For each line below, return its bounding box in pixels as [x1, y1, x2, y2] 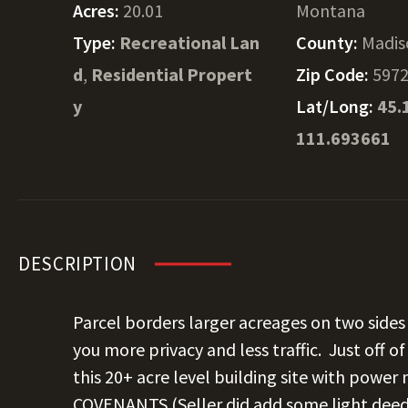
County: [296, 31, 362, 54]
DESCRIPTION [18, 251, 137, 276]
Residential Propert [91, 63, 252, 86]
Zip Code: [296, 63, 373, 86]
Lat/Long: [296, 95, 378, 117]
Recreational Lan [119, 31, 260, 54]
